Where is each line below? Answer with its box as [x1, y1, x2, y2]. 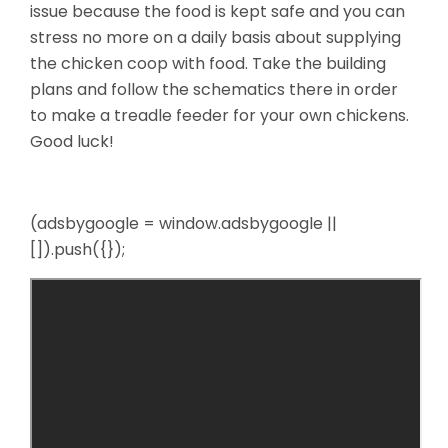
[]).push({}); [30, 238, 125, 261]
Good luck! [30, 130, 114, 153]
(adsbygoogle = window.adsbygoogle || [30, 212, 337, 235]
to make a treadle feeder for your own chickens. [30, 104, 409, 127]
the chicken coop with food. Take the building [30, 52, 386, 75]
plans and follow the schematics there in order [30, 78, 398, 101]
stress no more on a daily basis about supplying [30, 26, 401, 49]
